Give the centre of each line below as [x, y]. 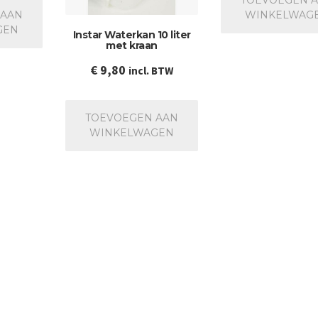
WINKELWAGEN [132, 132]
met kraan [132, 45]
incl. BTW [151, 70]
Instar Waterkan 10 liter [132, 34]
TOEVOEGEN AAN [132, 117]
